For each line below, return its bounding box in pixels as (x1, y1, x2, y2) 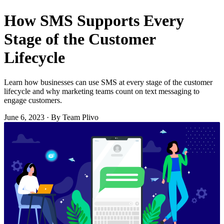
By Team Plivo (51, 112, 98, 121)
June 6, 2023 (4, 112, 44, 121)
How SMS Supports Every (4, 11, 184, 30)
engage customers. (4, 95, 62, 104)
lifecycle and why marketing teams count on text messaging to (4, 86, 199, 95)
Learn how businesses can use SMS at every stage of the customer (4, 77, 212, 86)
